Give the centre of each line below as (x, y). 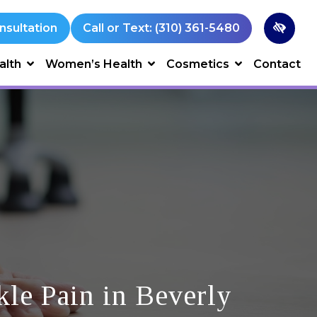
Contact (277, 64)
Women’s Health (94, 64)
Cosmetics (198, 64)
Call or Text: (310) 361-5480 (161, 28)
